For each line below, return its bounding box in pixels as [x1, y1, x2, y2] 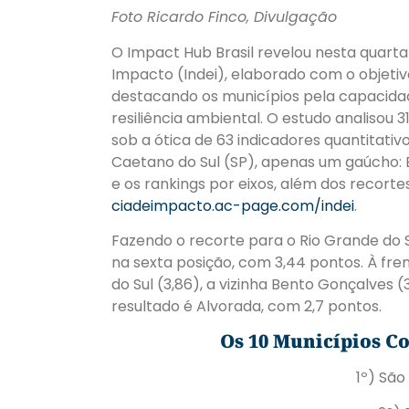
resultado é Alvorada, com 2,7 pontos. [111, 295, 382, 317]
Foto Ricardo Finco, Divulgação [111, 6, 337, 28]
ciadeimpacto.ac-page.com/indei [111, 194, 354, 216]
